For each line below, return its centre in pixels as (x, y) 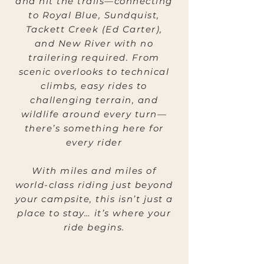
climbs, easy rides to (94, 86)
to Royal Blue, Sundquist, (94, 15)
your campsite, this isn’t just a (94, 199)
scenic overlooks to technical (94, 72)
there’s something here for (94, 128)
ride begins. (94, 227)
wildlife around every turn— (94, 114)
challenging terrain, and (94, 100)
